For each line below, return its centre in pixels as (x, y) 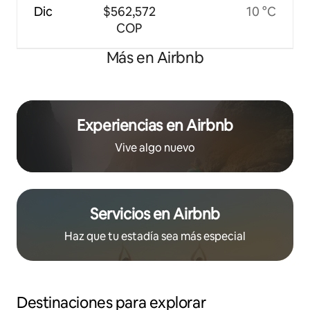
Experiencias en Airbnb (155, 126)
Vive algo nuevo (155, 148)
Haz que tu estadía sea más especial (155, 237)
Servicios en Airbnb (155, 215)
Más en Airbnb (155, 58)
